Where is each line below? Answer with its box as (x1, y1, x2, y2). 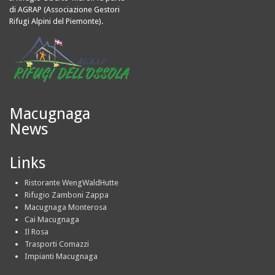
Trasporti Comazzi (25, 239, 89, 249)
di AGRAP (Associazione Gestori (9, 5, 120, 15)
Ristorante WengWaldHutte (25, 178, 118, 188)
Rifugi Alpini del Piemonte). (9, 17, 103, 26)
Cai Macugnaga (25, 215, 79, 225)
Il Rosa (25, 227, 48, 237)
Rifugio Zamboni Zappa (25, 190, 109, 200)
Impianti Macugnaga (25, 252, 98, 261)
